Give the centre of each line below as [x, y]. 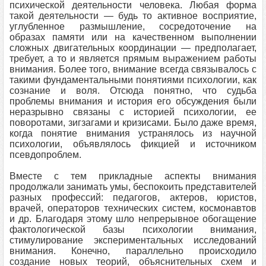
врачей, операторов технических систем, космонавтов [133, 208]
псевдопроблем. [45, 155]
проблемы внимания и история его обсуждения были [133, 101]
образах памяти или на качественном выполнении [133, 37]
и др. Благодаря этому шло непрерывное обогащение [133, 219]
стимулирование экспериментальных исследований [133, 240]
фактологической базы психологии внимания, [133, 229]
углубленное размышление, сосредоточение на [133, 26]
